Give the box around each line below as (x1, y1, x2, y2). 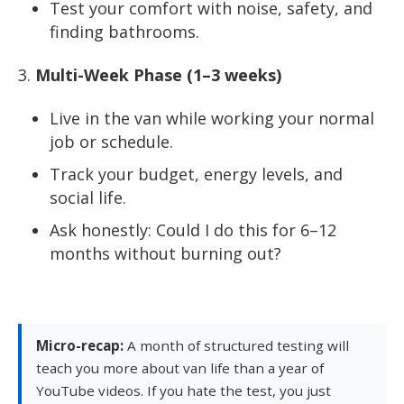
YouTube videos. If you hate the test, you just (36, 381, 331, 399)
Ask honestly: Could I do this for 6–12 (50, 218, 336, 241)
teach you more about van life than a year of (36, 358, 324, 377)
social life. (50, 186, 126, 208)
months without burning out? (50, 242, 281, 264)
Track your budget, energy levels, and (50, 162, 343, 185)
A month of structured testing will (124, 335, 349, 354)
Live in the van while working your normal (50, 106, 374, 129)
